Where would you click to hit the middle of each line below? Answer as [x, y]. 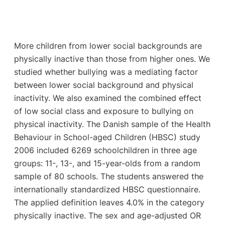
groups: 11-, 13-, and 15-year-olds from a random [107, 163]
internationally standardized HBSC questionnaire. [107, 189]
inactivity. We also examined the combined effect [107, 98]
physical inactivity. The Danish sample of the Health [112, 124]
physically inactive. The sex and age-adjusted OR [107, 215]
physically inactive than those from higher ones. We [112, 59]
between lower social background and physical [103, 85]
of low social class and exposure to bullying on [103, 111]
